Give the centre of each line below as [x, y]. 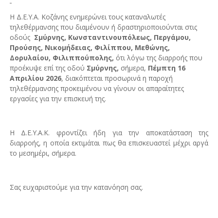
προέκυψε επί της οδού [48, 68]
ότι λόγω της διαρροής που [159, 58]
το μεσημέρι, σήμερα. [43, 153]
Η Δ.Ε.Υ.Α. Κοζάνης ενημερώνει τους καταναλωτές [88, 17]
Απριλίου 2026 [36, 78]
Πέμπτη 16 [167, 68]
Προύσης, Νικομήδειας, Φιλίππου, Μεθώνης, [90, 47]
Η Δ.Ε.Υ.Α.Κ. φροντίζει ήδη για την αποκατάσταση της [109, 133]
